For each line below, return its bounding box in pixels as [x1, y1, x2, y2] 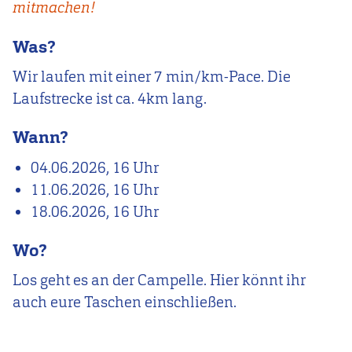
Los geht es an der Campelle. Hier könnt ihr [13, 270, 306, 291]
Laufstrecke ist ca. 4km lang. [13, 88, 207, 108]
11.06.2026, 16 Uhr [31, 179, 159, 200]
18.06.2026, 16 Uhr [31, 201, 159, 222]
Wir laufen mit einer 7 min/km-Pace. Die [13, 66, 291, 86]
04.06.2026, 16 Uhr [31, 157, 159, 178]
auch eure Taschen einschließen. [13, 292, 236, 313]
